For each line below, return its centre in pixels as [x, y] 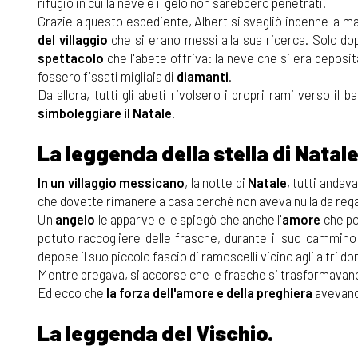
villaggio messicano [126, 183]
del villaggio [73, 40]
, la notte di [217, 183]
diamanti [203, 76]
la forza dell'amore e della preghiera [208, 293]
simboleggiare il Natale [105, 113]
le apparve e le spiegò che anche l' [189, 219]
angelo [76, 219]
